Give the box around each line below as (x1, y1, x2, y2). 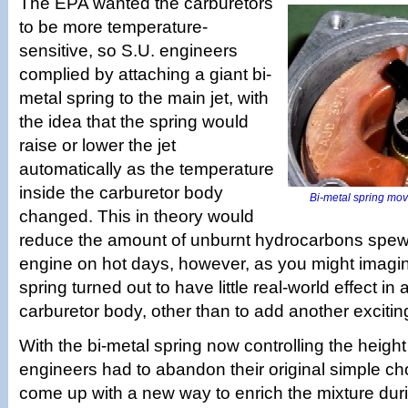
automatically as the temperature (19, 159, 274, 178)
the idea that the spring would (19, 112, 249, 131)
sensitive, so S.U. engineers (19, 41, 238, 60)
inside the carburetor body (19, 183, 223, 202)
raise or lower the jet (19, 136, 176, 155)
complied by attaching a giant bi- (19, 65, 271, 84)
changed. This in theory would (19, 207, 254, 226)
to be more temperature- (19, 17, 208, 36)
